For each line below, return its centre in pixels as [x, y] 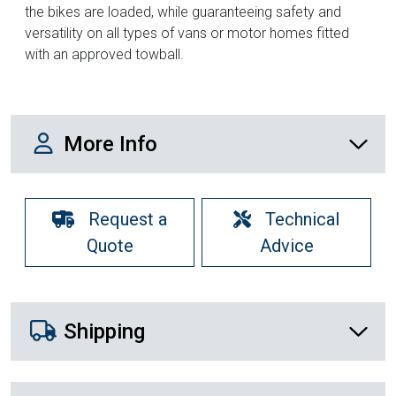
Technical [302, 220]
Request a [128, 220]
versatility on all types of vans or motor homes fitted [187, 34]
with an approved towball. [104, 55]
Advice [286, 246]
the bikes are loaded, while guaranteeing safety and [183, 12]
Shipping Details [97, 316]
